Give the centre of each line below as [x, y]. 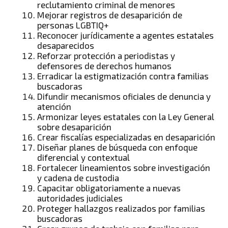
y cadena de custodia [78, 178]
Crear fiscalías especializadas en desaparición [126, 137]
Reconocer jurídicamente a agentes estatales [126, 35]
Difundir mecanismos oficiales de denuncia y [124, 96]
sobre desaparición [75, 127]
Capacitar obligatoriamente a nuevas [109, 188]
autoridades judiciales [80, 198]
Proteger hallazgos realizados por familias [121, 208]
